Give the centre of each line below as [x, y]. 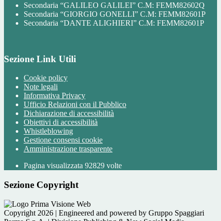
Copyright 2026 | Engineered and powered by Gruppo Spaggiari [104, 213]
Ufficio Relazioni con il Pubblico [75, 105]
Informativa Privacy [55, 96]
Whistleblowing [48, 131]
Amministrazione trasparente [68, 149]
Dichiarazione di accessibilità [69, 113]
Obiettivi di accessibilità [61, 122]
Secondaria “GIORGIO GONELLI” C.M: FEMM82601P [115, 14]
